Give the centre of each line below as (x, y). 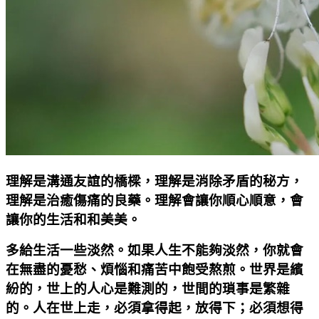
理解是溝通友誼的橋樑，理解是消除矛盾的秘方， (155, 181)
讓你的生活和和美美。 (73, 219)
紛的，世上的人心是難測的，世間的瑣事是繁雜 (148, 288)
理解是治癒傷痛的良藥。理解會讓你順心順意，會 (155, 200)
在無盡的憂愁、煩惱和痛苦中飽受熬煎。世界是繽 (155, 269)
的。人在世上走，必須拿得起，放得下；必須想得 (155, 308)
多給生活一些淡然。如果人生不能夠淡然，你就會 (155, 250)
